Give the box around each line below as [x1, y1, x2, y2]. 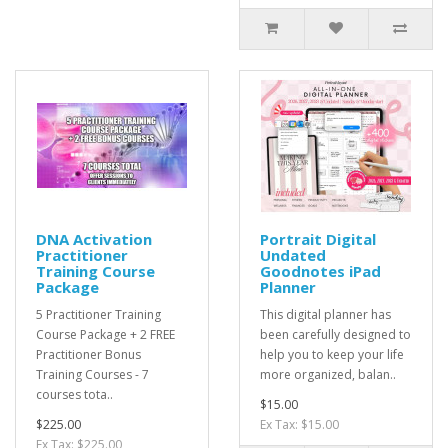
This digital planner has [260, 306, 391, 323]
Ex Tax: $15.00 [260, 416, 339, 433]
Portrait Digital [260, 229, 376, 249]
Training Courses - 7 [36, 366, 149, 383]
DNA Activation [36, 229, 152, 249]
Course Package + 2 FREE [36, 326, 175, 343]
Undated [260, 245, 326, 265]
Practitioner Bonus [36, 346, 141, 363]
